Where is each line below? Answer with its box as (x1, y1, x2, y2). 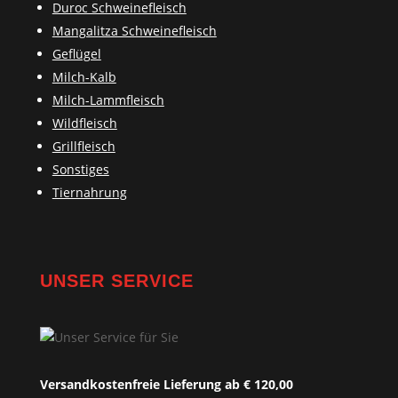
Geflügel (52, 45, 101, 63)
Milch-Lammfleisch (52, 92, 164, 109)
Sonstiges (52, 161, 109, 179)
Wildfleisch (52, 115, 117, 132)
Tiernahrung (52, 184, 127, 202)
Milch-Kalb (52, 68, 116, 86)
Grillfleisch (52, 138, 115, 155)
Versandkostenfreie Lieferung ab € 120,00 (39, 376, 293, 394)
